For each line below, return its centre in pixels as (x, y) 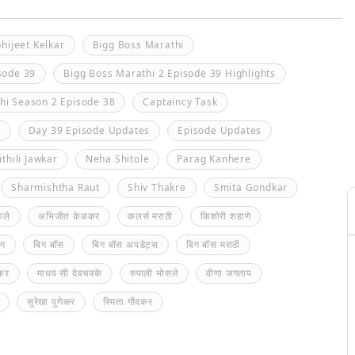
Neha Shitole (117, 159)
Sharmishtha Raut (56, 187)
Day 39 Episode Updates (89, 130)
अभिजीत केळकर (69, 216)
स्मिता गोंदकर (128, 302)
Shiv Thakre (157, 187)
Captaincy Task (180, 102)
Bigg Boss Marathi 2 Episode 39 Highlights (170, 73)
